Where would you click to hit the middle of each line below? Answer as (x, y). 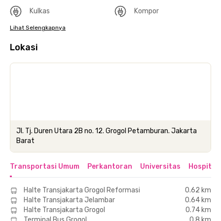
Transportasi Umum (45, 166)
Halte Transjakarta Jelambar (69, 200)
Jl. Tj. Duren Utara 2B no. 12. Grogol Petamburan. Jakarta (107, 131)
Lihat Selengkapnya (38, 27)
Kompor (147, 11)
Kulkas (40, 11)
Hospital (203, 166)
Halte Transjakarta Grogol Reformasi (82, 190)
